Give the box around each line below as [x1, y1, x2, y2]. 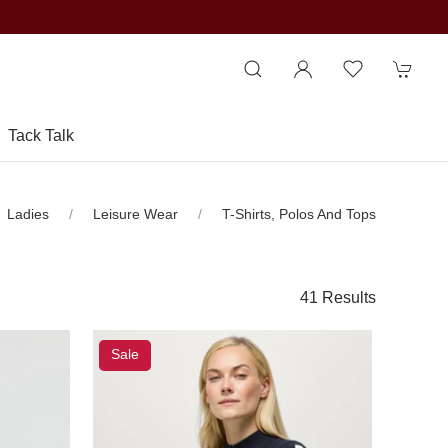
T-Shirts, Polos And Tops [222, 206, 376, 222]
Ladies [7, 206, 49, 222]
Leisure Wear [93, 206, 178, 222]
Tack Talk [7, 127, 74, 144]
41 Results [300, 289, 376, 306]
